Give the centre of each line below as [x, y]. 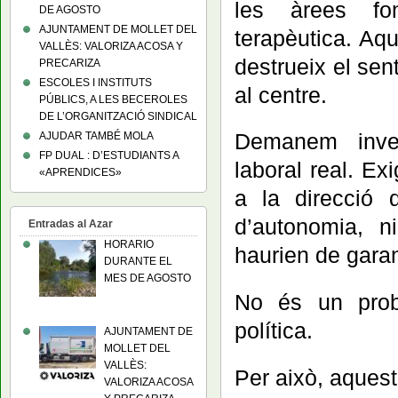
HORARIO [129, 244]
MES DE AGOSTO [147, 278]
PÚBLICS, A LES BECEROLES [113, 99]
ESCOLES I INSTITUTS [96, 83]
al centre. [281, 95]
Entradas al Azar [71, 224]
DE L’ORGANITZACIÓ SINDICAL [118, 116]
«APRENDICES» [80, 172]
